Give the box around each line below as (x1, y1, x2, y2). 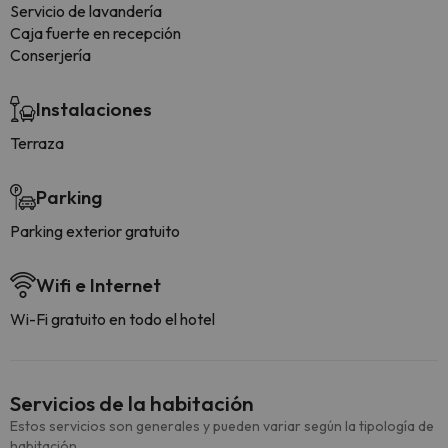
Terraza (10, 133, 64, 153)
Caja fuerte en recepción (10, 23, 181, 43)
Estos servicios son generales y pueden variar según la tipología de (10, 417, 434, 435)
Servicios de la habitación (10, 390, 254, 416)
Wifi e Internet (36, 273, 161, 297)
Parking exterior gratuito (10, 221, 180, 241)
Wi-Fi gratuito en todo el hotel (10, 309, 215, 329)
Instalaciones (36, 97, 152, 121)
